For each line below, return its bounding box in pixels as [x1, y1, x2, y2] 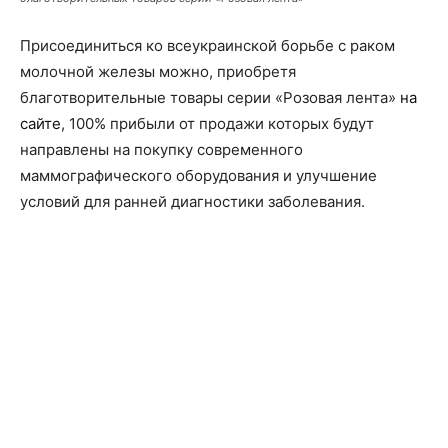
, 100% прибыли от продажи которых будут [61, 113, 374, 133]
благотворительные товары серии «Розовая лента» [20, 87, 400, 107]
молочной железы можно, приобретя [20, 61, 296, 81]
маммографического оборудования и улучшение [20, 165, 377, 185]
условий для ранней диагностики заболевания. [20, 191, 365, 211]
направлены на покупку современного [20, 139, 303, 159]
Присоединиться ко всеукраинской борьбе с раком [20, 35, 395, 55]
